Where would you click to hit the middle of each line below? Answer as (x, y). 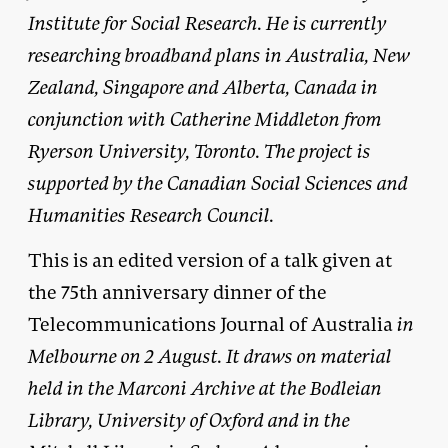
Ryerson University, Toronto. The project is (199, 151)
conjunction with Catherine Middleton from (205, 119)
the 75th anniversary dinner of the (177, 292)
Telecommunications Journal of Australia (210, 324)
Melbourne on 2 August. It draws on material (210, 356)
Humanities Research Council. (151, 215)
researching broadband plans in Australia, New (219, 55)
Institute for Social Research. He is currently (207, 23)
